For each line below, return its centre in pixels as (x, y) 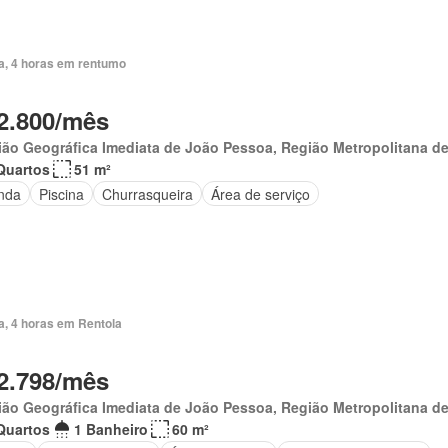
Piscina (61, 193)
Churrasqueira (147, 193)
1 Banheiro (110, 429)
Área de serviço (260, 193)
